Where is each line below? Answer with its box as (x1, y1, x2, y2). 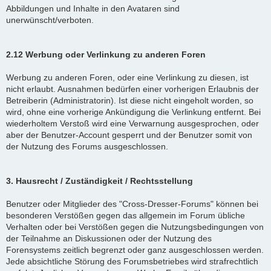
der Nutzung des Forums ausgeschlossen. (6, 141, 168, 151)
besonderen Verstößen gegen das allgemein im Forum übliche (6, 210, 245, 220)
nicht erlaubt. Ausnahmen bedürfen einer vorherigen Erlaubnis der (6, 83, 259, 94)
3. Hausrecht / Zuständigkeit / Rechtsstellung (6, 175, 193, 186)
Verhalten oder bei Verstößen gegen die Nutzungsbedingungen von (6, 221, 264, 232)
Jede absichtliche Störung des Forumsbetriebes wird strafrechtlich (6, 256, 258, 266)
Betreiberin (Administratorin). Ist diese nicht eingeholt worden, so (6, 95, 253, 105)
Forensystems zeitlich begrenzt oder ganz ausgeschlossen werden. (6, 244, 264, 255)
